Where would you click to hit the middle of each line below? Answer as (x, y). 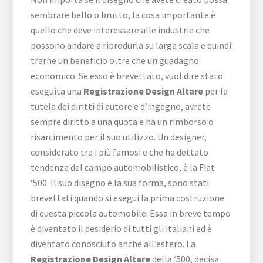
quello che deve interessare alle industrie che (120, 30)
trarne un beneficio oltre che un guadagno (115, 61)
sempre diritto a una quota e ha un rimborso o (122, 122)
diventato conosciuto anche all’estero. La (113, 244)
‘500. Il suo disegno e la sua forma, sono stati (120, 183)
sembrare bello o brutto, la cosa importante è (123, 15)
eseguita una (57, 91)
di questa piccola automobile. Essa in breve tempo (131, 213)
